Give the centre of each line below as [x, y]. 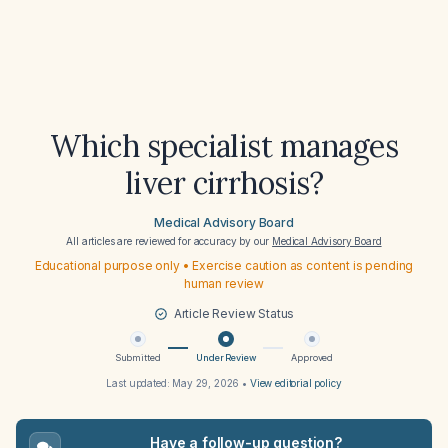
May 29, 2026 [206, 383]
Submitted [137, 357]
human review [224, 283]
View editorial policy [295, 383]
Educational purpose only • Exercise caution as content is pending [224, 265]
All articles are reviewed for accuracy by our [169, 241]
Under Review [226, 357]
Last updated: [139, 383]
